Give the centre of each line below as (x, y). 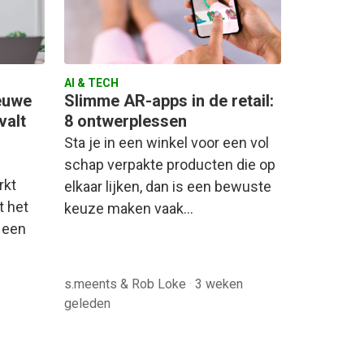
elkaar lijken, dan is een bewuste (168, 187)
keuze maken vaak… (129, 209)
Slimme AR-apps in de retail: (169, 101)
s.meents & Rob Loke (127, 284)
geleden (87, 304)
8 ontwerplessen (126, 121)
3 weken (219, 284)
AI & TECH (91, 83)
